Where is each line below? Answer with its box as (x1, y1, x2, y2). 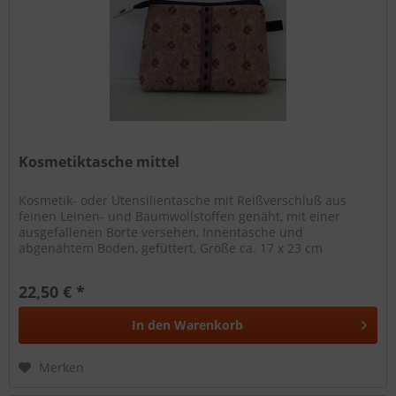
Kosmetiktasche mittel (19, 151, 180, 171)
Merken (39, 358, 85, 376)
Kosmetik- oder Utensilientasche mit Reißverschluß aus (19, 191, 347, 209)
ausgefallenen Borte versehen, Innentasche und (19, 223, 304, 240)
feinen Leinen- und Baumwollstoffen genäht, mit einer (19, 207, 341, 225)
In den (132, 316, 171, 333)
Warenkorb (174, 316, 244, 333)
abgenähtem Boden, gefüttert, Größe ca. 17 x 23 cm (19, 239, 324, 256)
